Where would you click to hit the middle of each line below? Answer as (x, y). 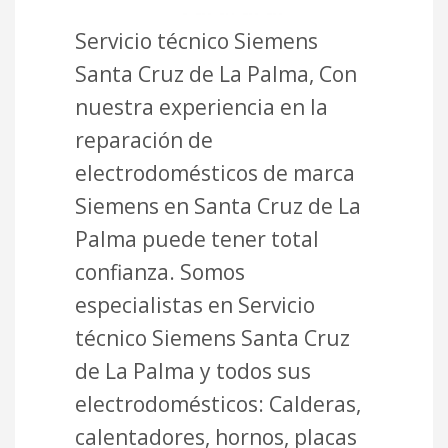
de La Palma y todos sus (193, 370)
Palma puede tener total (197, 238)
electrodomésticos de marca (215, 172)
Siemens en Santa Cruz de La (218, 205)
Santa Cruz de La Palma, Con (216, 73)
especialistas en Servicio (195, 304)
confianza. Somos (160, 271)
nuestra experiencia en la (201, 106)
